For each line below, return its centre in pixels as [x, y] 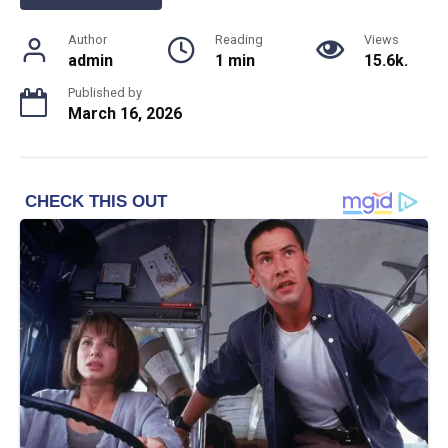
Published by [105, 92]
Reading [238, 39]
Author [87, 39]
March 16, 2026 [125, 113]
